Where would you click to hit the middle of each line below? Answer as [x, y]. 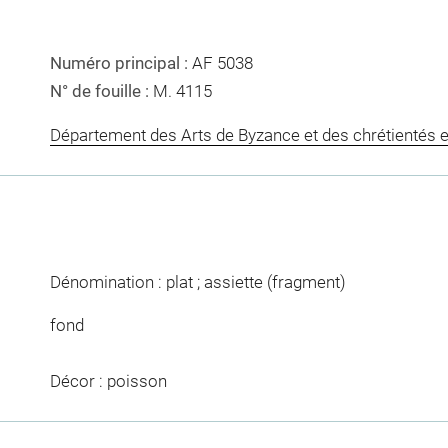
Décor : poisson [108, 381]
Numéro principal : [120, 63]
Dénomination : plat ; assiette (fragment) [197, 281]
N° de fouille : [101, 91]
